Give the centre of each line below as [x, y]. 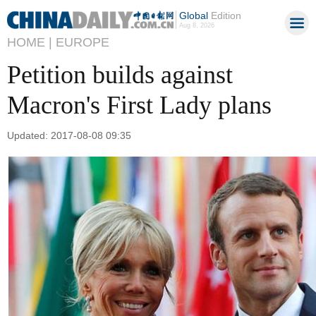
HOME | [30, 42]
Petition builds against [120, 75]
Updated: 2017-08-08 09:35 [69, 135]
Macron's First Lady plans [139, 105]
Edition [224, 16]
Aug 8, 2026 [196, 25]
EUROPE [83, 42]
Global [193, 16]
